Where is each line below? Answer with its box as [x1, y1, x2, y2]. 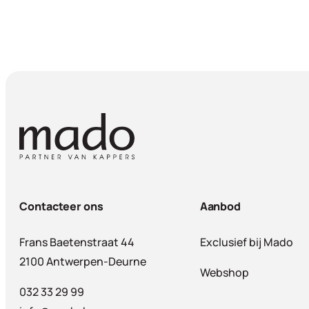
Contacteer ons [19, 198, 103, 214]
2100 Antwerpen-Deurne [19, 253, 146, 269]
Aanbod [199, 198, 241, 214]
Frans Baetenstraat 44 [19, 234, 134, 250]
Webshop [199, 264, 249, 280]
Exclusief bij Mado [199, 234, 293, 250]
